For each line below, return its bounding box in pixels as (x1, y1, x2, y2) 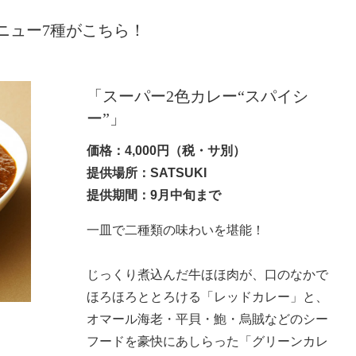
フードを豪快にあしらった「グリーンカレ (86, 331, 328, 350)
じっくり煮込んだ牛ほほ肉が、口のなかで (86, 264, 328, 283)
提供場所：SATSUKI (86, 165, 207, 180)
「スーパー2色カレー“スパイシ (86, 87, 308, 105)
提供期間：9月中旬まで (86, 188, 221, 202)
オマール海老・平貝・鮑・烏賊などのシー (86, 308, 328, 327)
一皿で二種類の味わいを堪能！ (86, 219, 265, 238)
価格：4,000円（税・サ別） (86, 143, 246, 157)
